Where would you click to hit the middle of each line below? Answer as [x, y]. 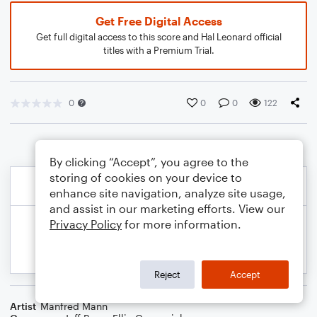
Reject [167, 274]
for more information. [181, 224]
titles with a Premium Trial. [158, 50]
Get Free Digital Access [158, 21]
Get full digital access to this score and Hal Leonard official [158, 37]
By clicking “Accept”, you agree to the [149, 162]
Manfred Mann [74, 306]
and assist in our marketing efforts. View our [167, 208]
